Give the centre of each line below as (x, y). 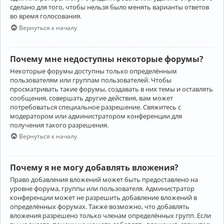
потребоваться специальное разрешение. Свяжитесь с (95, 107)
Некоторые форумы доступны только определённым (93, 71)
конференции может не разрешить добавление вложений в (103, 198)
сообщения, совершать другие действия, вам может (91, 98)
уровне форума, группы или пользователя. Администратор (102, 189)
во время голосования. (46, 16)
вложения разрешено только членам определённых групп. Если (110, 216)
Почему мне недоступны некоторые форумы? (107, 59)
